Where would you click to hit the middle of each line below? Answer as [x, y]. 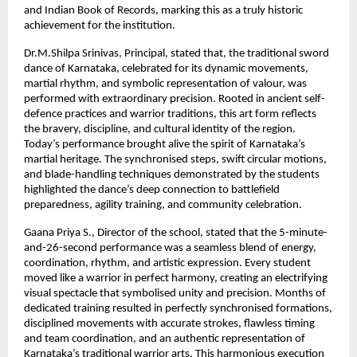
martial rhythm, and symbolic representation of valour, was [165, 84]
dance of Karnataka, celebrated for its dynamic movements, [166, 69]
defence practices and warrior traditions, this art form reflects [170, 114]
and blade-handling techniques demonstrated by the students [172, 175]
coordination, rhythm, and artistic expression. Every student [167, 263]
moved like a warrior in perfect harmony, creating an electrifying [176, 278]
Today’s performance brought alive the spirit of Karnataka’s [165, 144]
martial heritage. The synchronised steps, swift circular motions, [175, 159]
